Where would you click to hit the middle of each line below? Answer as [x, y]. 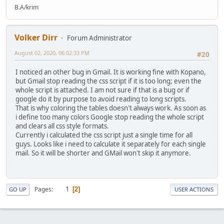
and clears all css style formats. [62, 126]
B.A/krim [26, 7]
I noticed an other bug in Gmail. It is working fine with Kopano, [111, 72]
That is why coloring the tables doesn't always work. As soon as [111, 108]
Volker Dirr [36, 38]
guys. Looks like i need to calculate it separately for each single [111, 144]
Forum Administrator [99, 38]
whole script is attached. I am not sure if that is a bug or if [102, 90]
